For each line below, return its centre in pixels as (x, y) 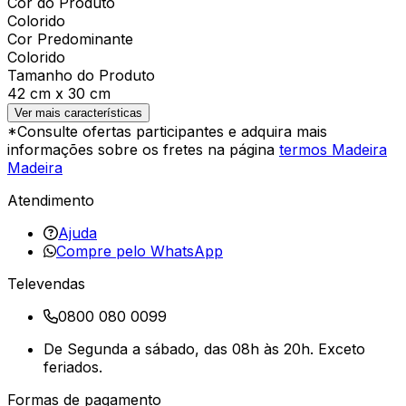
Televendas (46, 283)
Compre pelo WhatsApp (140, 251)
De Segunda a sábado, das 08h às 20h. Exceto (204, 348)
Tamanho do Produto (81, 75)
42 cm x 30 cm (59, 93)
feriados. (73, 367)
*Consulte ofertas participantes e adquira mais (167, 131)
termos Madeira (333, 149)
